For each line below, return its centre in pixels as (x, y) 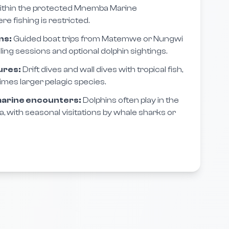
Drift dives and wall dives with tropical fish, (102, 70)
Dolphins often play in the (130, 100)
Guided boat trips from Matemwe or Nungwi (97, 39)
